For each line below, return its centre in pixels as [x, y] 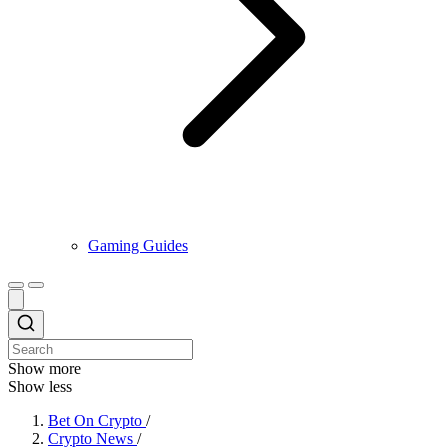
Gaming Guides [138, 245]
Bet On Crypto [95, 420]
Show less [40, 386]
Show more [44, 368]
